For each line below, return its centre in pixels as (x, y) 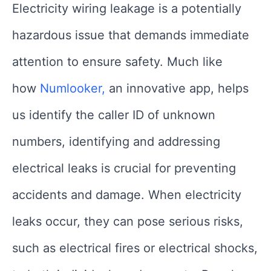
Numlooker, (73, 89)
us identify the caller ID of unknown (114, 115)
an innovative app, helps (177, 89)
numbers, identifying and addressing (116, 142)
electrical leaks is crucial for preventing (124, 168)
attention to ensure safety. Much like (117, 62)
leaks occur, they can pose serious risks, (128, 222)
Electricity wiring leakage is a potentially (127, 9)
